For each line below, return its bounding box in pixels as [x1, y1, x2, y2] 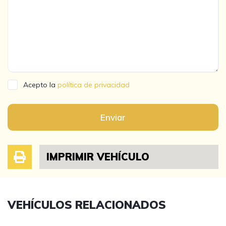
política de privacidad [58, 80, 130, 89]
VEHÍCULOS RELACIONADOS [8, 198, 166, 212]
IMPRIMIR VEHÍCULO [46, 150, 149, 163]
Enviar [100, 112, 126, 123]
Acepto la [23, 80, 58, 89]
